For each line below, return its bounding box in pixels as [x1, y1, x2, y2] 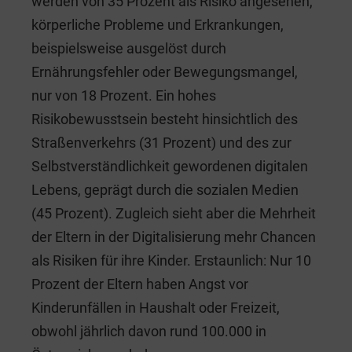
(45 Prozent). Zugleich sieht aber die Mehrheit [31, 204, 316, 222]
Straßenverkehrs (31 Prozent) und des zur [31, 134, 291, 151]
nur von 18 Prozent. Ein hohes [31, 86, 216, 104]
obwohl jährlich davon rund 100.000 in [31, 322, 266, 339]
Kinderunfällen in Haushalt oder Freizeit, [31, 299, 280, 316]
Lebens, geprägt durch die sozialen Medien [31, 181, 299, 198]
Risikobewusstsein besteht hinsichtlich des [31, 110, 298, 127]
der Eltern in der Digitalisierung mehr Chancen [31, 228, 316, 245]
